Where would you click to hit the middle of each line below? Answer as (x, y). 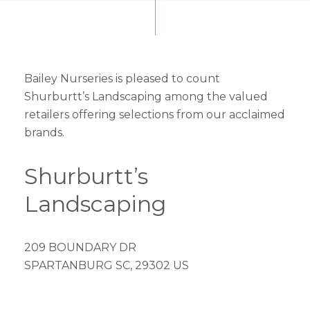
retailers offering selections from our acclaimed (155, 115)
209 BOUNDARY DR (80, 247)
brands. (44, 133)
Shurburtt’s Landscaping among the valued (146, 97)
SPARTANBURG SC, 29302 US (107, 265)
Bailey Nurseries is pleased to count (122, 79)
